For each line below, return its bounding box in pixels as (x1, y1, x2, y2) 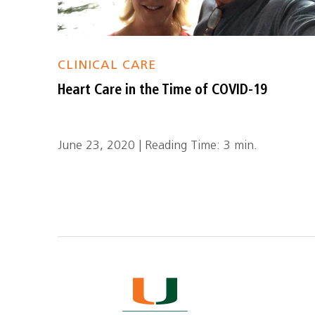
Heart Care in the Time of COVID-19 (58, 84, 268, 98)
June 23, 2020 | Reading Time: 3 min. (58, 140, 258, 152)
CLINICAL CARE (58, 60, 157, 72)
